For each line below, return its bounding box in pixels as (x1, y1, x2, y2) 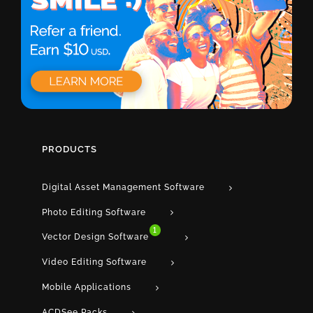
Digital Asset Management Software (42, 182, 205, 192)
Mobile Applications (42, 282, 131, 293)
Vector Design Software (42, 232, 149, 242)
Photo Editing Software (42, 207, 146, 217)
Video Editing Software (42, 257, 147, 268)
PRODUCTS (42, 143, 97, 154)
